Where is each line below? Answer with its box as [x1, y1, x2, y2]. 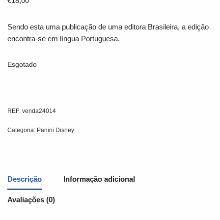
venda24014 [22, 108, 56, 115]
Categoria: [7, 127, 37, 134]
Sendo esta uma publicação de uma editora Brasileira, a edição [7, 23, 209, 31]
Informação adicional [63, 174, 135, 183]
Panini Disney [37, 127, 74, 134]
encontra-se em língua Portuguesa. [7, 34, 120, 43]
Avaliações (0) [7, 195, 55, 204]
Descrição [7, 174, 42, 183]
